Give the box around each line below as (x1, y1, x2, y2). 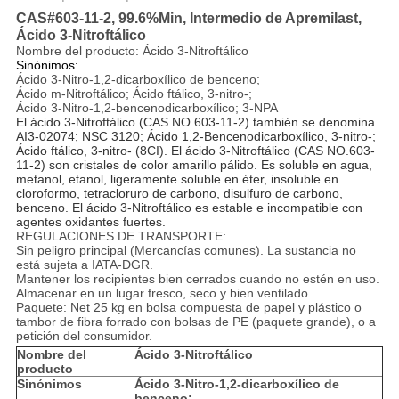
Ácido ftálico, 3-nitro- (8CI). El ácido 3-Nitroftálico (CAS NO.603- (15, 143, 375, 159)
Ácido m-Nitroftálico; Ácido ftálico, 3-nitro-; (15, 86, 252, 102)
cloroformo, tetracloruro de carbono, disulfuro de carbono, (15, 186, 343, 201)
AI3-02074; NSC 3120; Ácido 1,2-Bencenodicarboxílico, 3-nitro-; (15, 129, 376, 144)
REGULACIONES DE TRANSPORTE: (15, 229, 226, 244)
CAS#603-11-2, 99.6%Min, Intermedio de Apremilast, (15, 11, 362, 27)
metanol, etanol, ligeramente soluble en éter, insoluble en (15, 172, 338, 187)
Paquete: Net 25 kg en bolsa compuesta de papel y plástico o (15, 300, 362, 315)
